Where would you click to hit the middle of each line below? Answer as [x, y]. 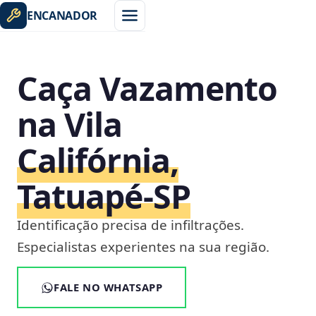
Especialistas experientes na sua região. [143, 247]
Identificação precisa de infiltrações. [130, 225]
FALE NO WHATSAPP [108, 287]
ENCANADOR [62, 16]
